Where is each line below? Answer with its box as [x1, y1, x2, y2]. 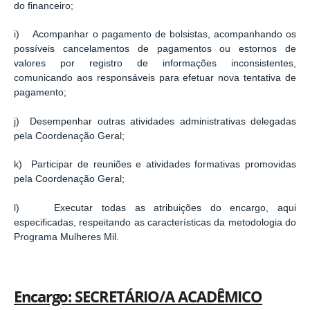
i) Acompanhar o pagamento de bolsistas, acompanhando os [14, 29, 296, 40]
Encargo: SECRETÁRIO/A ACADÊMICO [14, 286, 263, 308]
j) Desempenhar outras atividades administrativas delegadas [14, 116, 296, 127]
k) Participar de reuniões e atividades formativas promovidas [14, 159, 296, 170]
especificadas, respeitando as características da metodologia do [14, 217, 296, 228]
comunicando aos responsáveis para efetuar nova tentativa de [14, 73, 296, 84]
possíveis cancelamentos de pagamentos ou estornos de [14, 44, 296, 55]
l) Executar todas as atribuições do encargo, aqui [14, 202, 296, 213]
